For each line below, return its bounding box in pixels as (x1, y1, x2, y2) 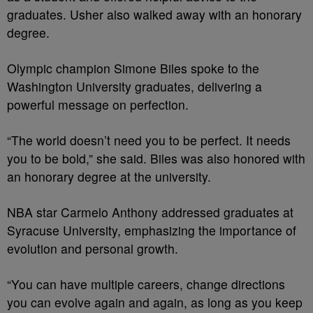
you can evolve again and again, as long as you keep (7, 293, 303, 311)
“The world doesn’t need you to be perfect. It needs (7, 131, 291, 149)
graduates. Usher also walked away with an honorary (7, 6, 302, 23)
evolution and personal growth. (7, 240, 178, 257)
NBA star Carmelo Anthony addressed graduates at (7, 203, 293, 221)
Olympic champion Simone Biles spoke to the (7, 59, 259, 77)
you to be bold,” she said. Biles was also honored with (7, 150, 305, 167)
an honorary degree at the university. (7, 168, 211, 185)
